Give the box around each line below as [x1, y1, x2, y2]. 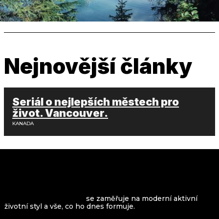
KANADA [12, 120, 34, 127]
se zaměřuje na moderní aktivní [86, 194, 197, 203]
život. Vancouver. [12, 106, 109, 119]
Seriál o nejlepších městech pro [12, 95, 179, 108]
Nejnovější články [4, 53, 192, 79]
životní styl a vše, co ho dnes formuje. [4, 201, 135, 211]
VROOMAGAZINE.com [4, 194, 84, 203]
